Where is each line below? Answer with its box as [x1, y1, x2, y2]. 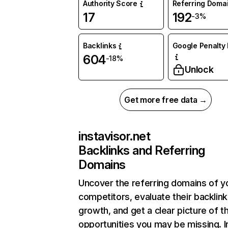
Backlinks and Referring [78, 143, 205, 158]
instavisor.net [78, 129, 151, 144]
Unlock [184, 64, 214, 75]
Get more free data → [124, 95, 207, 105]
